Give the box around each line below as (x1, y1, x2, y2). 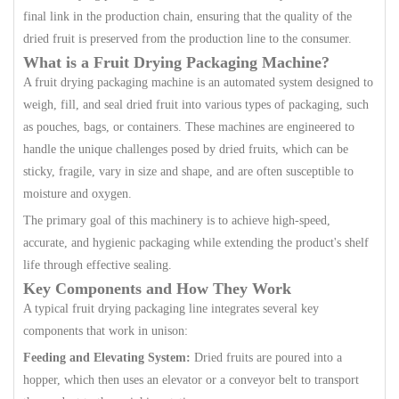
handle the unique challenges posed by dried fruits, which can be (23, 142, 348, 156)
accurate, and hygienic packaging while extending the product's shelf (23, 236, 369, 249)
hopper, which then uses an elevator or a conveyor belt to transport (23, 373, 359, 387)
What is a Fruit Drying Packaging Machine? (23, 53, 330, 71)
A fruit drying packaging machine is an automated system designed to (23, 76, 373, 89)
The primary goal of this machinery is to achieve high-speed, (23, 214, 330, 227)
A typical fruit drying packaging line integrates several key (23, 302, 319, 315)
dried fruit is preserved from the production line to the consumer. (23, 32, 352, 45)
